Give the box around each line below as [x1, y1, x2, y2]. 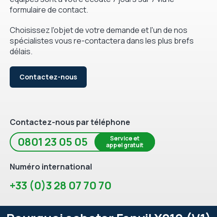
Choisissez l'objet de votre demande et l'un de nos [10, 24, 187, 35]
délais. [10, 46, 32, 57]
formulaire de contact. [10, 4, 88, 15]
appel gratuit [106, 140, 143, 149]
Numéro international [10, 161, 92, 172]
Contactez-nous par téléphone [10, 116, 130, 127]
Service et [110, 134, 139, 142]
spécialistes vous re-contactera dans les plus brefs [10, 35, 194, 46]
